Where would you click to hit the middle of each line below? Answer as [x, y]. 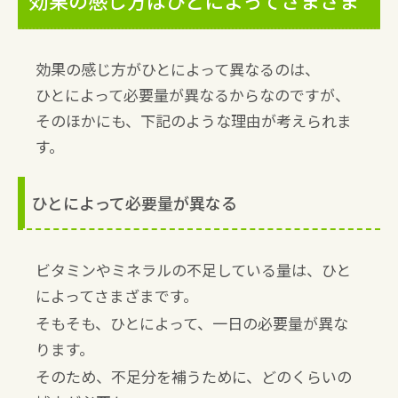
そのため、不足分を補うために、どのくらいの [194, 376]
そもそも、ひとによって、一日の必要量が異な [192, 322]
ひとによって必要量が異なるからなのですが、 [193, 94]
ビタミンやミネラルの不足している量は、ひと [193, 269]
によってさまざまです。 [117, 295]
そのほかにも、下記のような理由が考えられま [194, 120]
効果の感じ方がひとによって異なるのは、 [178, 68]
